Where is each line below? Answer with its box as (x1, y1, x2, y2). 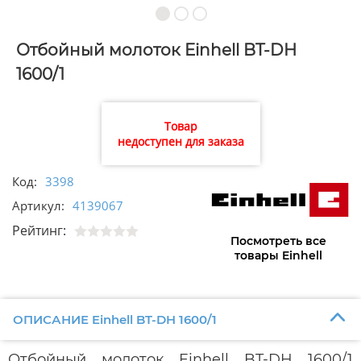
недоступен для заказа (117, 134, 244, 150)
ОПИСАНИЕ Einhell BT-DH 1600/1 (12, 311, 217, 327)
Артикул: (12, 197, 64, 214)
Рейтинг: (12, 222, 66, 240)
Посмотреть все (230, 234, 326, 249)
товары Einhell (234, 248, 322, 263)
